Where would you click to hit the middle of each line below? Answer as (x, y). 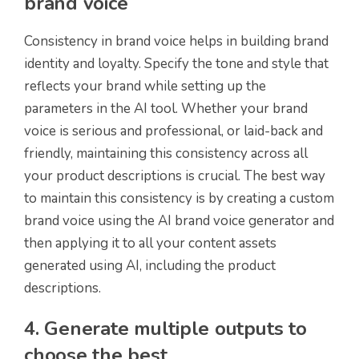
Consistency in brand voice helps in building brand (176, 42)
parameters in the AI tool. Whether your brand (166, 109)
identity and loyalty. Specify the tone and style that (176, 64)
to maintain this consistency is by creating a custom (179, 199)
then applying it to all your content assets (150, 244)
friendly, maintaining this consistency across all (166, 154)
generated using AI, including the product (150, 266)
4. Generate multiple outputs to (165, 329)
